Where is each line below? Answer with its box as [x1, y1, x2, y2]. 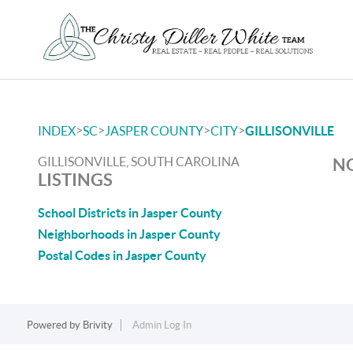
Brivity [82, 319, 113, 331]
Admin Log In [132, 319, 191, 331]
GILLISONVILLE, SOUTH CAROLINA [38, 154, 240, 169]
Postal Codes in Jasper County [38, 248, 206, 262]
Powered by [26, 319, 83, 331]
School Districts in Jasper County [38, 206, 222, 220]
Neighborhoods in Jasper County [38, 227, 221, 241]
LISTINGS [38, 169, 113, 189]
